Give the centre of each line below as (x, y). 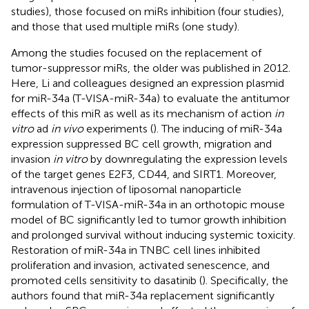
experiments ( (118, 128)
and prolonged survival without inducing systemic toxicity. (153, 235)
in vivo (67, 128)
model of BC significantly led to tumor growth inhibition (149, 219)
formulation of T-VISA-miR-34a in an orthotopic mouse (148, 204)
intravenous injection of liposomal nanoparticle (126, 189)
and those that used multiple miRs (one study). (125, 26)
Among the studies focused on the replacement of (136, 52)
